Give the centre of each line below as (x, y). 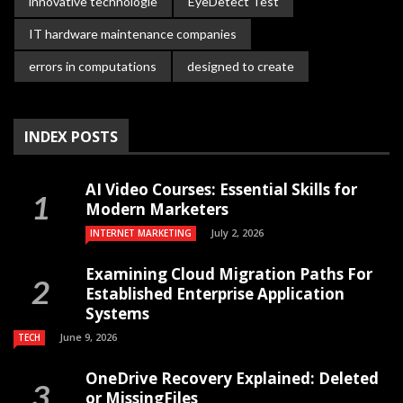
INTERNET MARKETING (141, 233)
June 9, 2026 (88, 336)
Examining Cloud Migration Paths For (229, 273)
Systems (117, 313)
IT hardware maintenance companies (133, 33)
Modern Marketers (157, 209)
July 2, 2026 (237, 232)
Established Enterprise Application (215, 293)
